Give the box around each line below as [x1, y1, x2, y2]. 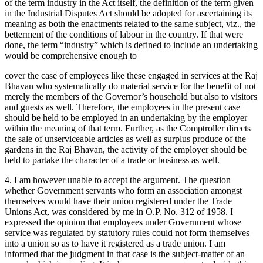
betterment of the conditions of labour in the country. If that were [5, 29, 243, 39]
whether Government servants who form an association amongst [5, 185, 242, 195]
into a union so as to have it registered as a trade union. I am [5, 238, 225, 248]
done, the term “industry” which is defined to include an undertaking [5, 39, 258, 50]
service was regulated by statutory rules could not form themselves [5, 227, 249, 238]
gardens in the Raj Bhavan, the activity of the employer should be [5, 144, 247, 154]
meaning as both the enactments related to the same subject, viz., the [5, 18, 255, 29]
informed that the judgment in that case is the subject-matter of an [5, 248, 245, 259]
